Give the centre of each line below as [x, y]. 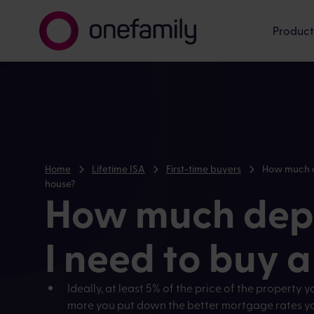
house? [60, 183]
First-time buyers [204, 168]
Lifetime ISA [118, 168]
